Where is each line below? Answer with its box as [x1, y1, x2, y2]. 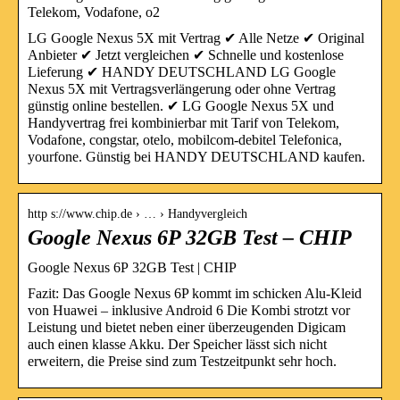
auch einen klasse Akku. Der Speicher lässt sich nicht [28, 336, 327, 352]
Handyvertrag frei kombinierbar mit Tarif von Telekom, [28, 114, 339, 130]
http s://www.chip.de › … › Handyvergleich [28, 206, 247, 221]
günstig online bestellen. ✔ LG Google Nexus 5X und [28, 97, 334, 113]
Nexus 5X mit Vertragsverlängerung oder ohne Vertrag [28, 80, 336, 96]
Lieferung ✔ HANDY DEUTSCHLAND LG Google [28, 63, 336, 79]
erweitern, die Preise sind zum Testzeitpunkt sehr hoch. [28, 353, 337, 369]
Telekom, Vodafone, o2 [28, 4, 160, 20]
